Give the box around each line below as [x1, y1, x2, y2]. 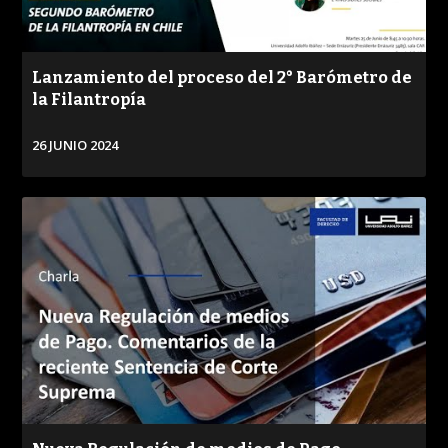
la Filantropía [32, 90, 147, 110]
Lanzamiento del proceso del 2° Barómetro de [32, 68, 413, 88]
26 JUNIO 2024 [32, 136, 119, 155]
